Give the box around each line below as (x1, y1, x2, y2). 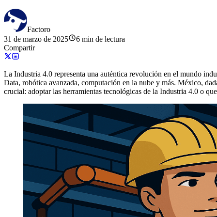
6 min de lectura (76, 34, 125, 43)
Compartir (4, 43, 35, 52)
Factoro (27, 25, 50, 33)
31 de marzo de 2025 (4, 34, 68, 43)
